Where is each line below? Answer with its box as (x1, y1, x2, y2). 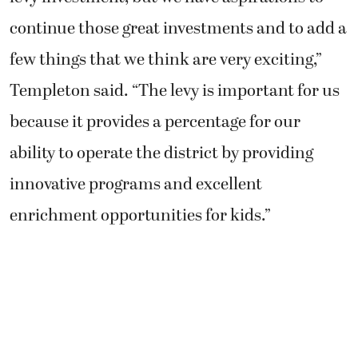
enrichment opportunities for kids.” (10, 202, 271, 229)
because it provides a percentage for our (10, 109, 300, 135)
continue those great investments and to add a (10, 15, 347, 42)
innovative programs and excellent (10, 171, 262, 197)
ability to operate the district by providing (10, 140, 313, 166)
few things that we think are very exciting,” (10, 46, 322, 73)
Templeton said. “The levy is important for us (10, 78, 340, 104)
